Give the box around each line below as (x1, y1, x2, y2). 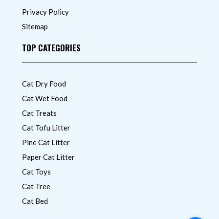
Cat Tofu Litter (22, 123, 70, 132)
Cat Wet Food (22, 93, 67, 103)
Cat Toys (22, 167, 51, 176)
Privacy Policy (22, 7, 69, 16)
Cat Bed (22, 196, 48, 205)
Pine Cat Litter (22, 137, 70, 147)
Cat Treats (22, 108, 57, 117)
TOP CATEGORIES (22, 41, 81, 54)
